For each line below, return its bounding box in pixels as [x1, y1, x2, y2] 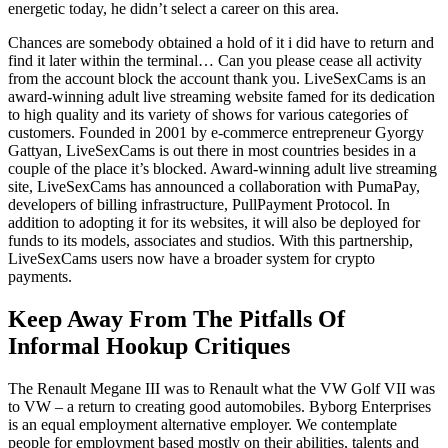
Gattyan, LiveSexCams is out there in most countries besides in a [8, 142, 416, 160]
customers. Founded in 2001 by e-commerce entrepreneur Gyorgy [8, 124, 424, 142]
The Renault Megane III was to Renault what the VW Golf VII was [8, 379, 435, 397]
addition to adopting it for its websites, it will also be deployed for [8, 214, 420, 232]
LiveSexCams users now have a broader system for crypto [8, 250, 375, 268]
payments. [8, 268, 72, 286]
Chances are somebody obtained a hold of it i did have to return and [8, 34, 434, 52]
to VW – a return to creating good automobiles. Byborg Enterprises [8, 397, 431, 415]
